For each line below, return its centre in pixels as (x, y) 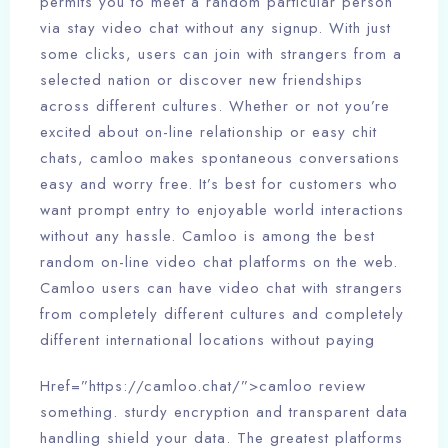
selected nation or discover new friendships (201, 80)
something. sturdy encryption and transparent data (224, 412)
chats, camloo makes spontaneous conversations (220, 158)
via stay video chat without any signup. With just (215, 28)
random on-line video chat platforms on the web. (219, 262)
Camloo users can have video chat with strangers (221, 288)
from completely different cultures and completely (222, 314)
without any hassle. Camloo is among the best (207, 236)
